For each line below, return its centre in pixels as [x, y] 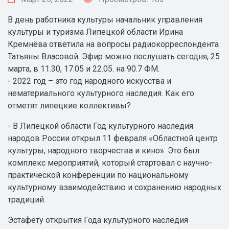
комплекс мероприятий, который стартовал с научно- [110, 163]
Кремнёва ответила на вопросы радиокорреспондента [113, 44]
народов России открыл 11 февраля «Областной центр [113, 138]
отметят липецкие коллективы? [69, 106]
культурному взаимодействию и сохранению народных [114, 187]
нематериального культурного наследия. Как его [101, 93]
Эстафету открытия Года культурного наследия [98, 220]
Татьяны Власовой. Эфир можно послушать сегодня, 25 [114, 56]
